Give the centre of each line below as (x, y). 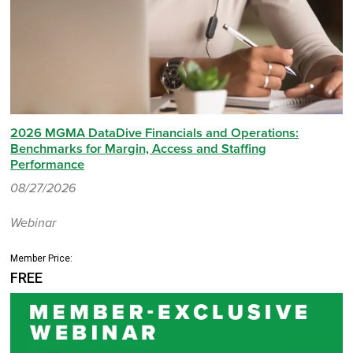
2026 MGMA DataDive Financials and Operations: (155, 133)
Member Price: (42, 258)
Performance (48, 164)
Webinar (33, 223)
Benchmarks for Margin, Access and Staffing (139, 149)
